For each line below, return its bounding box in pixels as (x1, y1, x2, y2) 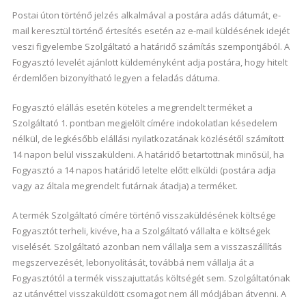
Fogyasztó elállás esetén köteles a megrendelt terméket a (12, 101, 253, 113)
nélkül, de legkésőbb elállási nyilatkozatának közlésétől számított (12, 133, 284, 145)
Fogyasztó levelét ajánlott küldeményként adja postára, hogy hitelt (12, 56, 288, 68)
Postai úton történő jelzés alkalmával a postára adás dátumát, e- (12, 9, 281, 21)
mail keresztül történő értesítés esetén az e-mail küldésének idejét (12, 25, 290, 37)
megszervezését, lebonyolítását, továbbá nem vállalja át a (12, 256, 254, 268)
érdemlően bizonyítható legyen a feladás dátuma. (12, 72, 220, 84)
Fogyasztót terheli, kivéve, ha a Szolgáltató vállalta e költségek (12, 225, 270, 237)
